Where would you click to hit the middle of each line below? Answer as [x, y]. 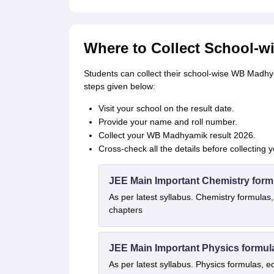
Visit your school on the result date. [166, 108]
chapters [125, 210]
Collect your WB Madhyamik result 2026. [177, 135]
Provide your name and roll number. [168, 122]
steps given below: [119, 86]
